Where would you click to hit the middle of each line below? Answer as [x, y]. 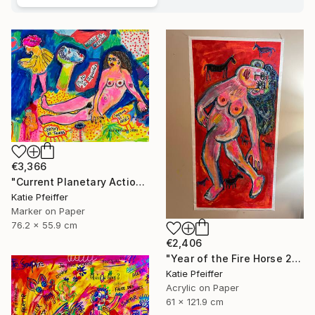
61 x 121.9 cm [195, 302]
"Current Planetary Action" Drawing [140, 182]
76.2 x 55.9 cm [44, 225]
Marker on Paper [48, 211]
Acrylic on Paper [202, 288]
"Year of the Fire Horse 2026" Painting [297, 259]
